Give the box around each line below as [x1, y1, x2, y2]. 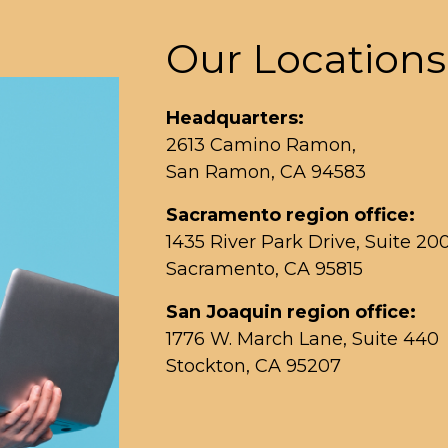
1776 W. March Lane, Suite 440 [165, 327, 439, 350]
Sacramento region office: [165, 203, 415, 226]
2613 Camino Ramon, [165, 133, 356, 156]
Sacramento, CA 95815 [165, 257, 363, 280]
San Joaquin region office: [165, 300, 416, 323]
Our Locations [165, 33, 446, 83]
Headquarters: [165, 106, 304, 129]
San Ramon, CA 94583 [165, 160, 366, 183]
